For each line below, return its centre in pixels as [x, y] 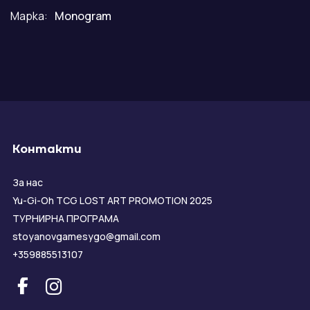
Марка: [29, 16]
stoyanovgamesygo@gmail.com [86, 237]
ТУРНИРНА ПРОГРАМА [66, 219]
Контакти [47, 149]
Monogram [83, 16]
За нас [28, 183]
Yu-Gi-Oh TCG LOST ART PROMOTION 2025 [112, 201]
